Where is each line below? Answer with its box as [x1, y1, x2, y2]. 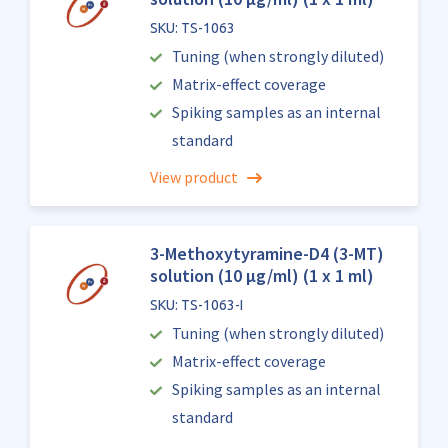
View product [149, 167, 238, 187]
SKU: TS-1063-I [149, 297, 243, 313]
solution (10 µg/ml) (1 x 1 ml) [149, 264, 374, 287]
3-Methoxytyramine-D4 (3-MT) [149, 242, 384, 265]
